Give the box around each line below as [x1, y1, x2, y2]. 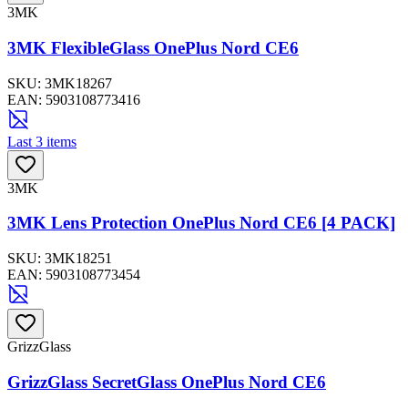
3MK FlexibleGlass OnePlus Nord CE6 [7, 37, 299, 57]
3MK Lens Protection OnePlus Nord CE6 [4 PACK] [7, 213, 395, 233]
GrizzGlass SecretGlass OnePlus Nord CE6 [7, 372, 326, 392]
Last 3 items [7, 133, 76, 149]
